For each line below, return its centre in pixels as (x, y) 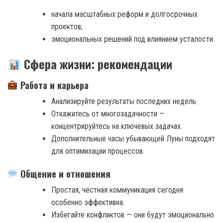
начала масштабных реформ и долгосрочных (124, 14)
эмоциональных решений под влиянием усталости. (133, 39)
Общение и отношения (64, 173)
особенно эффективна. (88, 202)
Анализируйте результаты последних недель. (124, 101)
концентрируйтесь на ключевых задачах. (117, 126)
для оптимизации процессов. (98, 151)
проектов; (67, 27)
